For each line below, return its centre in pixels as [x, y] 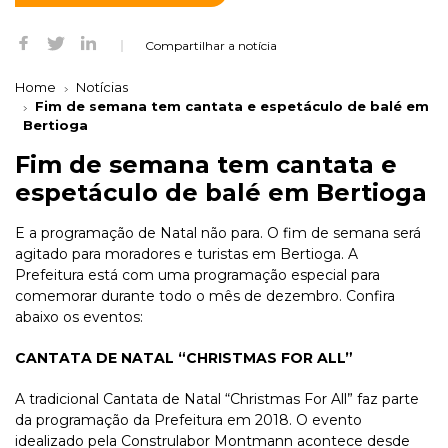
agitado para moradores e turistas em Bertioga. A [186, 254]
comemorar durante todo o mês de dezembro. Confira [205, 296]
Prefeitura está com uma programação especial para [197, 275]
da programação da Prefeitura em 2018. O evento [188, 420]
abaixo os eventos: [79, 317]
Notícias [101, 87]
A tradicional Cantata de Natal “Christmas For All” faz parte [217, 399]
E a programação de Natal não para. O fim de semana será [218, 233]
